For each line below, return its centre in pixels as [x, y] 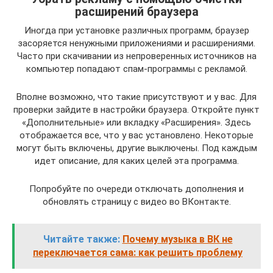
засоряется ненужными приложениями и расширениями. [136, 43]
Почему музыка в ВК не [177, 239]
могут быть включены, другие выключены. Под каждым [136, 148]
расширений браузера [136, 12]
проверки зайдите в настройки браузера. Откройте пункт [136, 110]
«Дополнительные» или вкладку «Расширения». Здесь [136, 122]
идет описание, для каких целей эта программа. [136, 161]
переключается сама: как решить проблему [138, 253]
